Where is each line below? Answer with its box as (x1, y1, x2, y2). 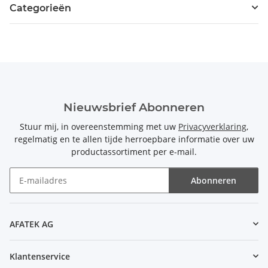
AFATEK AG (10, 218, 53, 230)
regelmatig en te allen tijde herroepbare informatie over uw (14, 133, 254, 145)
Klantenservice (10, 250, 70, 262)
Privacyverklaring (178, 120, 246, 132)
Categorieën (10, 2, 71, 14)
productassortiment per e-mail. (71, 145, 197, 157)
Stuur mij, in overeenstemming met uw (20, 120, 178, 132)
